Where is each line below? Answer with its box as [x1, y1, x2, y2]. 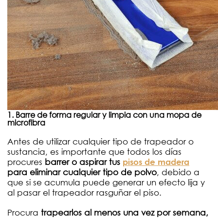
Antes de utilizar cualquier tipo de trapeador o [7, 136, 194, 147]
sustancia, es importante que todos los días [7, 146, 182, 157]
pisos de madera [123, 157, 189, 167]
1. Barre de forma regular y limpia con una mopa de [7, 109, 201, 120]
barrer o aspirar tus [45, 157, 123, 167]
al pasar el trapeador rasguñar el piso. [7, 187, 162, 198]
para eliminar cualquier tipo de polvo [7, 167, 157, 178]
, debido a [157, 167, 200, 178]
